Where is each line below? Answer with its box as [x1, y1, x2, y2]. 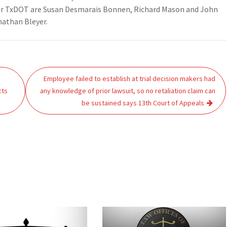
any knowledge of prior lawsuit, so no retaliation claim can [40, 86, 216, 95]
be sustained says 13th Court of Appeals [82, 98, 205, 107]
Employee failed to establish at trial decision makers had [44, 74, 216, 83]
